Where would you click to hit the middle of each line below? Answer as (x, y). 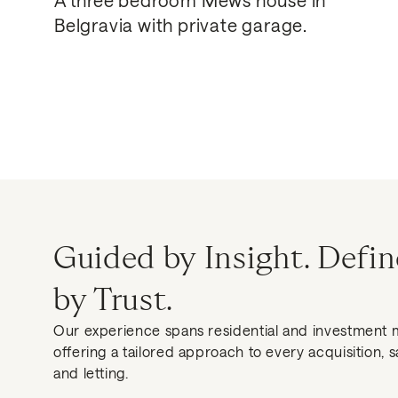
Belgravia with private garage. (181, 24)
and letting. (91, 372)
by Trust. (114, 298)
